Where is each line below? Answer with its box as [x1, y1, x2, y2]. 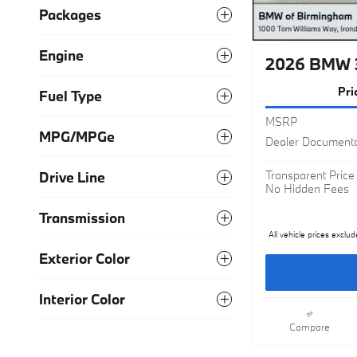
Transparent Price [265, 167, 355, 183]
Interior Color [39, 289, 125, 308]
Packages [39, 5, 101, 24]
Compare [289, 320, 330, 333]
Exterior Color [39, 249, 130, 268]
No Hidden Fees [265, 181, 349, 197]
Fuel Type [39, 86, 102, 105]
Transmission [39, 208, 125, 227]
